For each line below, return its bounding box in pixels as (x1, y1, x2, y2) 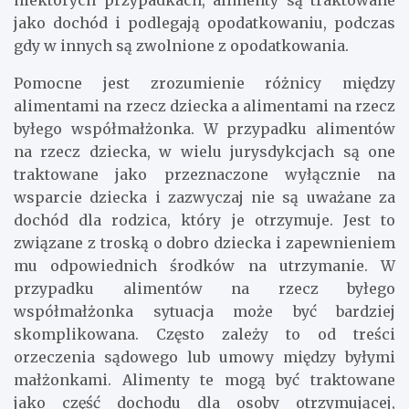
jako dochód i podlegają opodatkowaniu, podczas (14, 14, 395, 33)
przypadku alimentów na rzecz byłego (14, 279, 395, 299)
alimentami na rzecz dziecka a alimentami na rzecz (14, 97, 395, 116)
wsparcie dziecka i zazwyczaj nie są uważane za (14, 188, 395, 207)
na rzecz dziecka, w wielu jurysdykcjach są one (14, 142, 395, 162)
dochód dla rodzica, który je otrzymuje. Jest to (14, 211, 395, 230)
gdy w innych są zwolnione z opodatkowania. (14, 37, 349, 56)
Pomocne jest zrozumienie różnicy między (14, 74, 395, 93)
